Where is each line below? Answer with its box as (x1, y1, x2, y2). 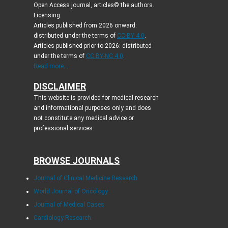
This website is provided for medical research (33, 94, 159, 101)
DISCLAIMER (33, 80, 86, 92)
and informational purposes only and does (33, 104, 151, 111)
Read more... (33, 62, 68, 70)
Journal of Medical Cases (33, 201, 104, 208)
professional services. (33, 124, 96, 132)
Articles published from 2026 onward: (33, 21, 137, 29)
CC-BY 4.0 (117, 32, 145, 39)
